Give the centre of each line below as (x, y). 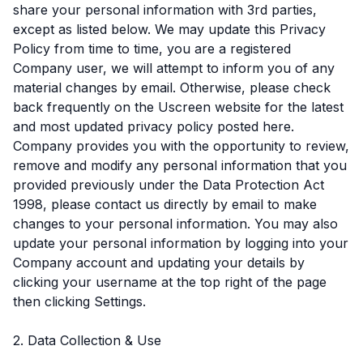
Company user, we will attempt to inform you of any (174, 68)
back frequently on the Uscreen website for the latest (178, 107)
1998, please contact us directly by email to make (165, 204)
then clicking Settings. (79, 301)
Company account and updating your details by (159, 262)
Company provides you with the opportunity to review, (181, 145)
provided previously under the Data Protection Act (169, 184)
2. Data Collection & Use (87, 340)
